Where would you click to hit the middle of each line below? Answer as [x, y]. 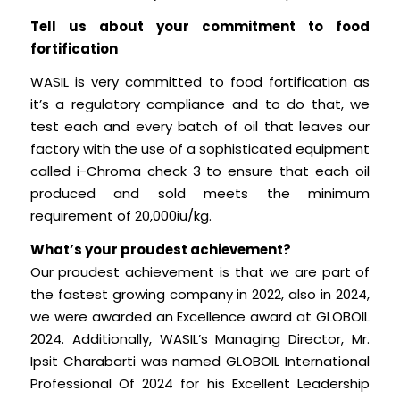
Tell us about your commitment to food [200, 26]
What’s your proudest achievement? [160, 249]
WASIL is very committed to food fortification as [200, 82]
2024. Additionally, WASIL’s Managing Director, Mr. [200, 338]
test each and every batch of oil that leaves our [200, 127]
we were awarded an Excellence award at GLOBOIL [200, 316]
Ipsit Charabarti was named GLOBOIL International [200, 361]
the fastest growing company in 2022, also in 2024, [200, 294]
